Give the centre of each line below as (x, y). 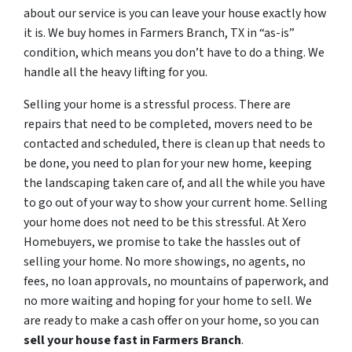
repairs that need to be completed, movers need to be (168, 124)
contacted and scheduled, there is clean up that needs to (174, 143)
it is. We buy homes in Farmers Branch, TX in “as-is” (159, 33)
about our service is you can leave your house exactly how (175, 13)
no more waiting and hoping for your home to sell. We (168, 301)
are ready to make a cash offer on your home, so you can (171, 320)
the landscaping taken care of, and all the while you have (174, 183)
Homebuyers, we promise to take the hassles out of (162, 242)
